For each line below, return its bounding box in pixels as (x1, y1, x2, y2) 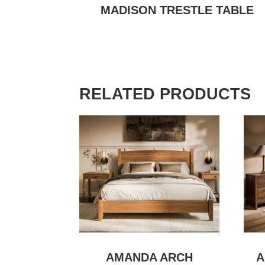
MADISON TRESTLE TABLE (101, 4, 254, 17)
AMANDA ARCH (106, 250, 193, 264)
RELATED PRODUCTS (79, 85, 251, 104)
